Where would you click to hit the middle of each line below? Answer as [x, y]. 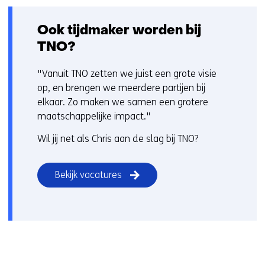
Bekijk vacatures [88, 175]
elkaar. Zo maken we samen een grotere [123, 102]
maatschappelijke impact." [94, 117]
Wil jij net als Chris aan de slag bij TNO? [118, 139]
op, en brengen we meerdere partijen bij [121, 88]
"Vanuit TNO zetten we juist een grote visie [127, 74]
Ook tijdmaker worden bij [119, 31]
